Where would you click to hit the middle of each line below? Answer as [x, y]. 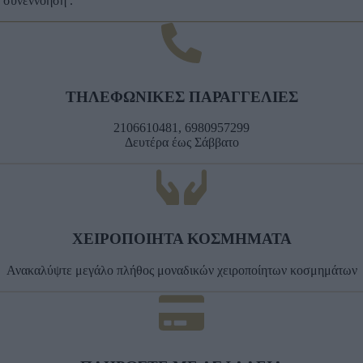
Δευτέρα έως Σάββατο [181, 143]
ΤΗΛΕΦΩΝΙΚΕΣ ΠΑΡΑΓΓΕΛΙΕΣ [181, 96]
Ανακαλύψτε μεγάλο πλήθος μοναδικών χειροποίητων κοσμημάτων [181, 270]
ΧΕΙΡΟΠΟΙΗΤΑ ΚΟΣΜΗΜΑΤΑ [181, 239]
